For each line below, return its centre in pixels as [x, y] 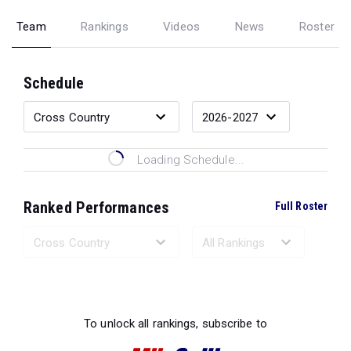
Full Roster [301, 206]
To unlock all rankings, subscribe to [175, 323]
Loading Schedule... [191, 160]
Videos [182, 26]
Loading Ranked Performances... [191, 285]
